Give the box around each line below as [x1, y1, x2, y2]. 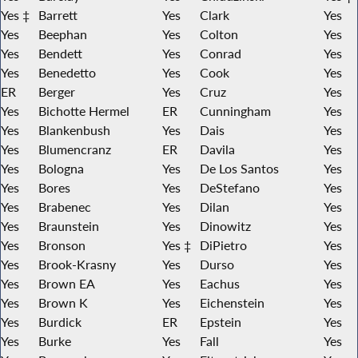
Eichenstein [200, 294, 265, 311]
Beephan [38, 26, 87, 42]
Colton [200, 26, 238, 42]
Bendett [38, 45, 82, 62]
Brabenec [38, 198, 91, 215]
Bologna [38, 160, 84, 177]
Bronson [38, 237, 86, 253]
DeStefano [200, 179, 260, 196]
